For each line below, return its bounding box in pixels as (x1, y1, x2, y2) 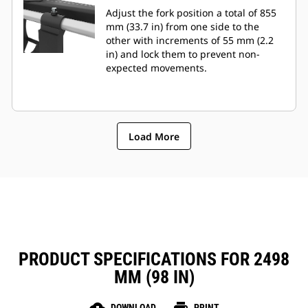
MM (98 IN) (113, 267, 195, 288)
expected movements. (106, 61, 207, 75)
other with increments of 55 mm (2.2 (106, 34, 274, 47)
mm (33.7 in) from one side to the (106, 20, 259, 34)
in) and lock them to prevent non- (106, 47, 260, 61)
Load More (129, 129, 179, 143)
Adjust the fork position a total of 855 (106, 6, 276, 20)
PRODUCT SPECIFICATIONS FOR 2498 (19, 249, 289, 270)
